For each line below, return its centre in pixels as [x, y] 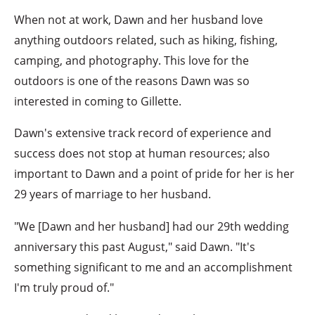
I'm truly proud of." [64, 287]
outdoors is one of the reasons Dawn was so [132, 80]
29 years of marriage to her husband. [113, 194]
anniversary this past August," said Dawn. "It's [135, 246]
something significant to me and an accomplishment [154, 266]
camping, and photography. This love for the [132, 60]
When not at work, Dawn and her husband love [139, 19]
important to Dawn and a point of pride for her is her [155, 174]
